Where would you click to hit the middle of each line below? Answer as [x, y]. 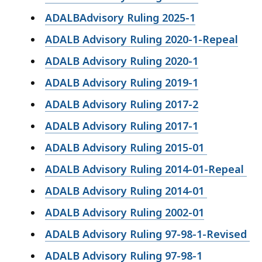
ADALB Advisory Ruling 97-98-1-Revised [147, 234]
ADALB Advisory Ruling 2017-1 [122, 125]
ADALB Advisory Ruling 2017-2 [122, 104]
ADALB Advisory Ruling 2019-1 [122, 82]
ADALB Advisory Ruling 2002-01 [125, 212]
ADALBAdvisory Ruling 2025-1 [120, 17]
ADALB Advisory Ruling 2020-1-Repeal [142, 39]
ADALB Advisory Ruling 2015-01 [126, 147]
